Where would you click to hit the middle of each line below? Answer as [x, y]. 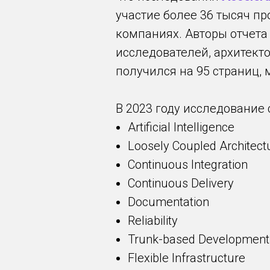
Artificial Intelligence [181, 127]
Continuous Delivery [181, 183]
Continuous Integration [188, 165]
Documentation [168, 202]
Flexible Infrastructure [187, 258]
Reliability [153, 221]
